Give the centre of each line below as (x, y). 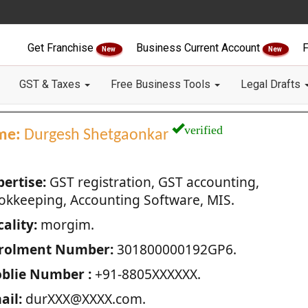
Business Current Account (199, 48)
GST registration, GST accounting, (152, 182)
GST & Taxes (51, 84)
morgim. (65, 224)
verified (203, 128)
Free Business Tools (162, 84)
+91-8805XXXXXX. (146, 274)
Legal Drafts (272, 84)
